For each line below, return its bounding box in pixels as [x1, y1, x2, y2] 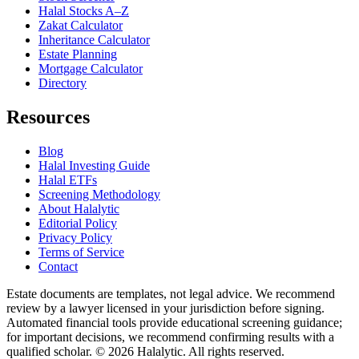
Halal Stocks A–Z [38, 4, 129, 18]
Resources [6, 107, 90, 128]
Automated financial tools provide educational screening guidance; [6, 316, 342, 330]
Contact [38, 260, 78, 274]
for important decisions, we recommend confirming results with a [6, 330, 334, 345]
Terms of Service [38, 245, 124, 260]
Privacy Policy [38, 231, 112, 245]
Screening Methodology [38, 188, 160, 202]
